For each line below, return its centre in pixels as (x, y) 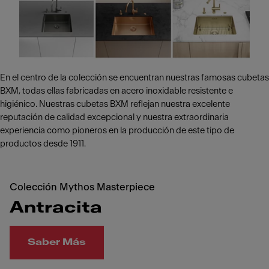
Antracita (56, 207)
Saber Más (57, 242)
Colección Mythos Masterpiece (83, 187)
